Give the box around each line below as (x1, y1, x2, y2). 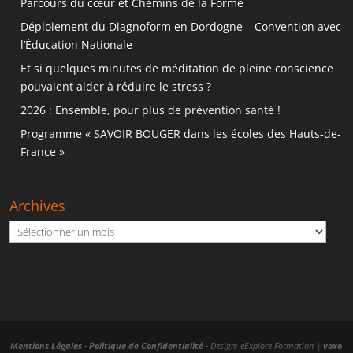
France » (20, 144, 65, 160)
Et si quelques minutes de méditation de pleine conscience (20, 61, 334, 76)
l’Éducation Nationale (20, 37, 133, 53)
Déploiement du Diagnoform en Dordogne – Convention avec (20, 19, 342, 35)
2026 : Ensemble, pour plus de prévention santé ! (20, 102, 281, 118)
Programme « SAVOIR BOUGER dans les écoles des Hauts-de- (20, 126, 342, 142)
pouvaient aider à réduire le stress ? (20, 79, 212, 95)
